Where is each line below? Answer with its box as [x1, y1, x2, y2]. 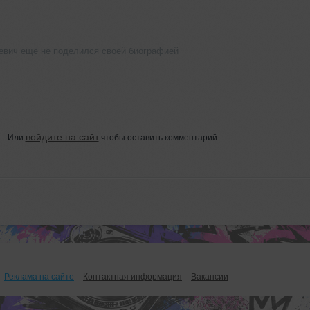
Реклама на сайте [4, 271, 74, 282]
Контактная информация [83, 271, 182, 282]
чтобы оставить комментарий [98, 132, 217, 143]
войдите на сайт [25, 131, 99, 143]
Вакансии [191, 271, 228, 282]
